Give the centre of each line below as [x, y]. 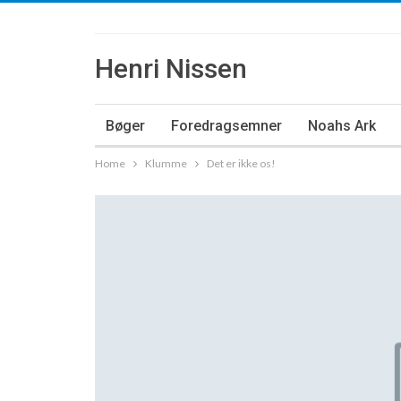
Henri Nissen [171, 68]
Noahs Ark [342, 126]
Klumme [166, 163]
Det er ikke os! [241, 163]
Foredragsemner [226, 126]
